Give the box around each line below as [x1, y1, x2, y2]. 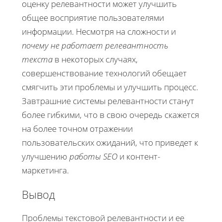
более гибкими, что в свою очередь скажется [22, 109, 199, 121]
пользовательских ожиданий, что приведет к [22, 137, 198, 149]
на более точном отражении [22, 123, 133, 135]
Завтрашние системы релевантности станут [22, 95, 194, 107]
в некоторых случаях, [53, 54, 138, 65]
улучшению [22, 151, 69, 163]
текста [22, 54, 53, 65]
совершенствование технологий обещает [22, 67, 187, 79]
